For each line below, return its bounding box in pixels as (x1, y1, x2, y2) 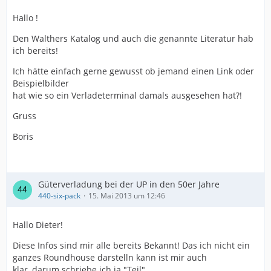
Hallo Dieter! (13, 219, 63, 230)
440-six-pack (38, 191, 80, 201)
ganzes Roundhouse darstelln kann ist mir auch (13, 252, 207, 263)
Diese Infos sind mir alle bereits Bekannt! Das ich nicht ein (13, 240, 250, 251)
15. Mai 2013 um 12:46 (88, 191, 165, 201)
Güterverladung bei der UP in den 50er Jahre (38, 178, 220, 190)
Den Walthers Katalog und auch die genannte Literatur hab (13, 33, 253, 44)
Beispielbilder (13, 77, 69, 89)
